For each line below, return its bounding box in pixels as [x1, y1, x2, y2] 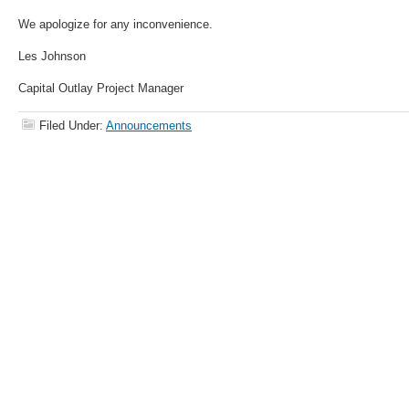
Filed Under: [39, 119, 106, 132]
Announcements [106, 119, 192, 132]
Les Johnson [18, 49, 86, 63]
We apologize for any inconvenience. [18, 17, 213, 31]
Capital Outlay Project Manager [18, 81, 184, 95]
